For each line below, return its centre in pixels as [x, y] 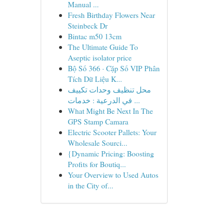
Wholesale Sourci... [97, 143]
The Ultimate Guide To [103, 47]
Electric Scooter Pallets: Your [112, 132]
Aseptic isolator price [100, 57]
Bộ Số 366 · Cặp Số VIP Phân [114, 68]
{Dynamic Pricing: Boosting [111, 153]
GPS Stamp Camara [98, 121]
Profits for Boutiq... [97, 164]
